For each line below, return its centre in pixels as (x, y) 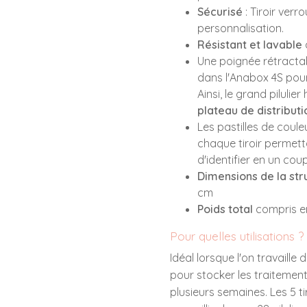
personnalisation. (241, 28)
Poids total (225, 209)
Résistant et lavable (250, 45)
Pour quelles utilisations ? (237, 236)
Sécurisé (220, 12)
